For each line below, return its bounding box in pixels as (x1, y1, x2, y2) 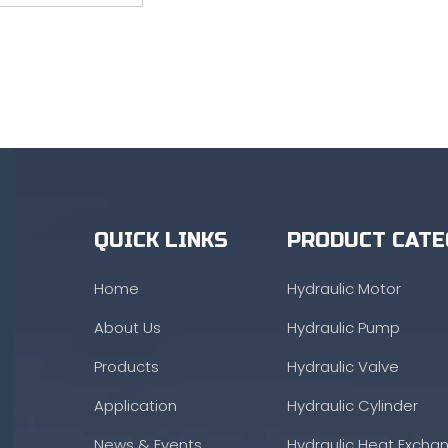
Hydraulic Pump (286, 317, 400, 338)
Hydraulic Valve (286, 356, 399, 377)
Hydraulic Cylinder (286, 395, 418, 416)
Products (93, 356, 159, 377)
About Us (93, 317, 161, 338)
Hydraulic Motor (286, 278, 401, 299)
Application (93, 395, 177, 416)
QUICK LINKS (93, 228, 228, 253)
